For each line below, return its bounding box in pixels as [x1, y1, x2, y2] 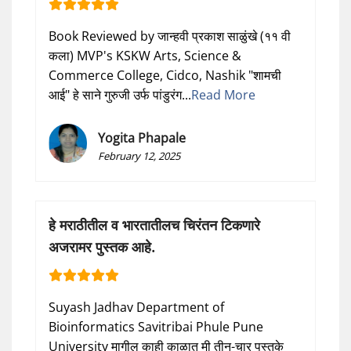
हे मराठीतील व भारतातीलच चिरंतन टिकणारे [49, 215, 260, 234]
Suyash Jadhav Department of [49, 298, 224, 316]
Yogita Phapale [98, 128, 186, 147]
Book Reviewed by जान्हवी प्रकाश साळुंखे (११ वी [49, 27, 291, 45]
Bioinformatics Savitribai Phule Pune [49, 317, 263, 335]
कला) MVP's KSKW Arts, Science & [49, 46, 241, 64]
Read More [191, 85, 255, 103]
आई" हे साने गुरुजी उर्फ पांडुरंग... [49, 85, 191, 103]
